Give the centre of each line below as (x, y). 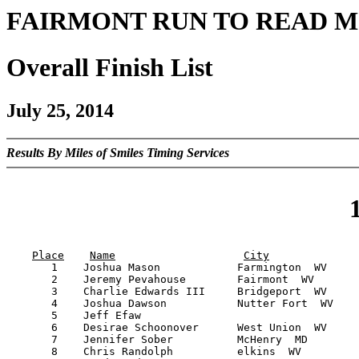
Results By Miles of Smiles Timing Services (118, 152)
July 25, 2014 (60, 110)
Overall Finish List (110, 68)
